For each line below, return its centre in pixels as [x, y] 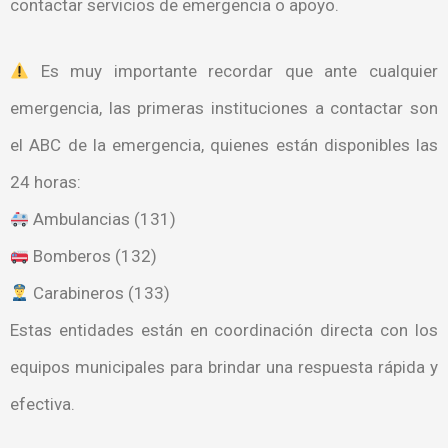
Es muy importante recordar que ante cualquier [233, 71]
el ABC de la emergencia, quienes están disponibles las [224, 145]
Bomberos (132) [93, 256]
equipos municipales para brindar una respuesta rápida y [224, 367]
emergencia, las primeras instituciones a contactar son [224, 108]
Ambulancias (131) [103, 219]
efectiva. [42, 404]
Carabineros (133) [100, 293]
